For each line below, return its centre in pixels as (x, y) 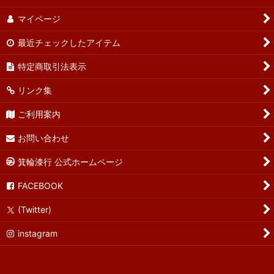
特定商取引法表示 (52, 66)
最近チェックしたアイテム (69, 43)
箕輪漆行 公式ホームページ (71, 162)
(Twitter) (35, 209)
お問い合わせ (44, 138)
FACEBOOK (41, 186)
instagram (38, 233)
